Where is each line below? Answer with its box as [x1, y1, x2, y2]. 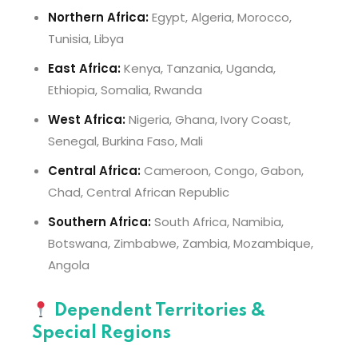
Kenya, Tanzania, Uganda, [121, 60, 276, 77]
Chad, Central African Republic [48, 184, 229, 201]
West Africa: [48, 111, 125, 128]
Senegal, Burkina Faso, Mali [48, 133, 203, 149]
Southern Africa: [48, 213, 151, 230]
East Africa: [48, 60, 121, 77]
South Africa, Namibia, [151, 213, 284, 230]
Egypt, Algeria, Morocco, [149, 9, 292, 26]
